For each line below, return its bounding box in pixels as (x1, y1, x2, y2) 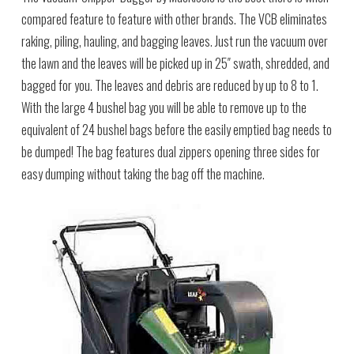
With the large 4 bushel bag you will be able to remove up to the (21, 97, 307, 117)
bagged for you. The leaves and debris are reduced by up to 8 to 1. (21, 75, 318, 95)
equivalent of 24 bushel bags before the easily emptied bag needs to (21, 119, 332, 139)
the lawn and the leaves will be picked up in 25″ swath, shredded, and (21, 53, 330, 73)
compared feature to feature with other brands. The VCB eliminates (21, 9, 327, 28)
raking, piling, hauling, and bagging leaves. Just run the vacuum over (21, 31, 328, 51)
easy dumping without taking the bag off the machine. (21, 164, 265, 183)
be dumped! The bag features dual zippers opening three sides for (21, 141, 320, 161)
